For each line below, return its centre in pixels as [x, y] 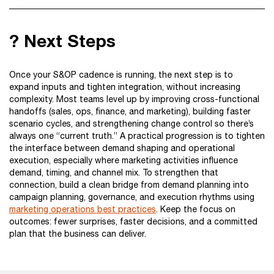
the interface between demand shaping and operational [122, 148]
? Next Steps [62, 41]
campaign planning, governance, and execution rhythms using [132, 197]
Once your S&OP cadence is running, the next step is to [121, 75]
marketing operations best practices [83, 209]
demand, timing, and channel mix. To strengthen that [114, 172]
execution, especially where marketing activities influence [124, 160]
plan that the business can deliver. [78, 234]
